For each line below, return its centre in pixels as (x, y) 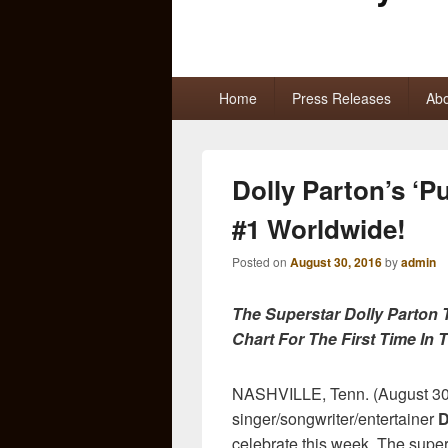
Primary (198, 86)
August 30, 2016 (336, 261)
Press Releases (341, 97)
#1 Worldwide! (319, 228)
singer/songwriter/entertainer (335, 418)
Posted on (261, 261)
